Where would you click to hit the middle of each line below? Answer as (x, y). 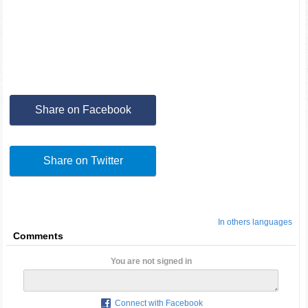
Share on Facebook (83, 109)
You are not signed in (151, 261)
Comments (38, 235)
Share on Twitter (83, 160)
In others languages (255, 222)
